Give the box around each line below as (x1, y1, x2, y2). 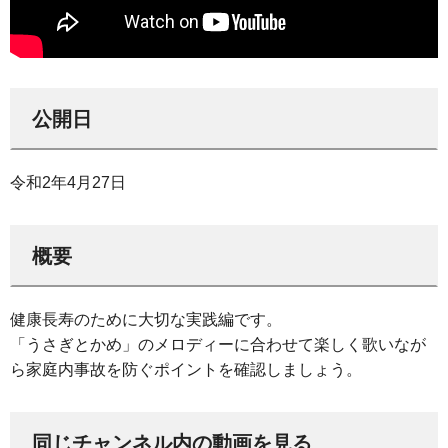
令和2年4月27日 (10, 173, 126, 191)
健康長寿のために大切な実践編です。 (10, 310, 282, 328)
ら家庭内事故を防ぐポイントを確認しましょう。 (10, 360, 362, 378)
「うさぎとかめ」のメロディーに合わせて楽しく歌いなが (10, 335, 426, 353)
